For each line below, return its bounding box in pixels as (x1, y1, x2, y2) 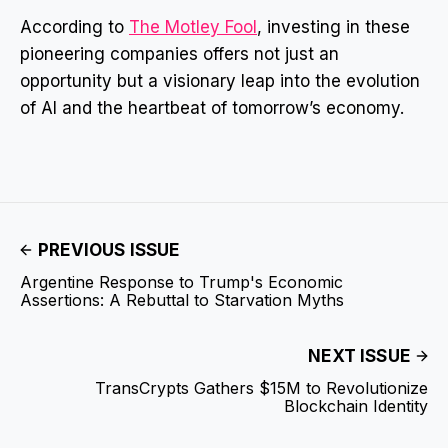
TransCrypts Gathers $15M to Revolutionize (95, 377, 428, 398)
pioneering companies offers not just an (20, 43, 339, 64)
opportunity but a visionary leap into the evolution (20, 70, 420, 91)
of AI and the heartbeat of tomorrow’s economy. (20, 97, 404, 118)
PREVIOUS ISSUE (38, 239, 180, 260)
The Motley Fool (129, 16, 257, 37)
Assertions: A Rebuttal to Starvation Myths (20, 289, 344, 310)
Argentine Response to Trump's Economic (20, 271, 343, 292)
